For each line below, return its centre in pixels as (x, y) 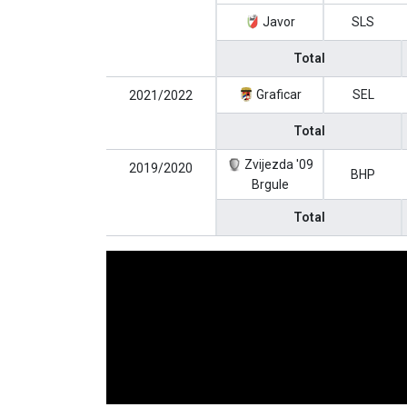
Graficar (277, 94)
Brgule (270, 184)
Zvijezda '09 (277, 164)
